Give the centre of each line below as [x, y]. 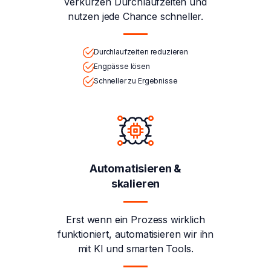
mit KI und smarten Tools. [135, 248]
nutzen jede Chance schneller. [135, 16]
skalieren [135, 183]
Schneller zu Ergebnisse [136, 80]
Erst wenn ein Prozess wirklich [135, 219]
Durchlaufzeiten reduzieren [141, 51]
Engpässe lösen [122, 66]
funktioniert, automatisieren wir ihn [135, 234]
